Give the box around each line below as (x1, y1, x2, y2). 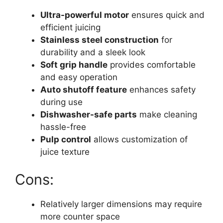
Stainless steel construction (40, 35, 159, 45)
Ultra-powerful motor (40, 10, 129, 20)
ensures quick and (129, 10, 205, 20)
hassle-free (40, 122, 86, 132)
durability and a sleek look (40, 47, 145, 58)
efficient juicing (40, 22, 101, 33)
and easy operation (40, 72, 117, 83)
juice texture (40, 147, 90, 157)
